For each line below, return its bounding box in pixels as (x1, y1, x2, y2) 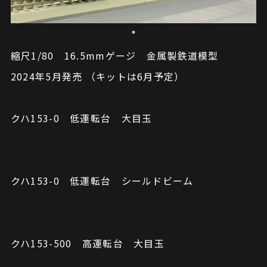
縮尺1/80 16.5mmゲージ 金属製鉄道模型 (10, 48, 219, 63)
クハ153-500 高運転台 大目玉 (10, 236, 164, 251)
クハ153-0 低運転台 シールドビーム (10, 173, 194, 188)
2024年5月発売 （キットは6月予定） (10, 69, 185, 84)
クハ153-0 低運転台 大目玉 (10, 111, 153, 126)
